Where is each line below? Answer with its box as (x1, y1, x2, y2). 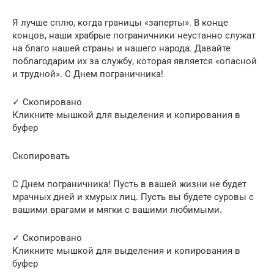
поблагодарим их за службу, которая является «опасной (12, 55, 257, 67)
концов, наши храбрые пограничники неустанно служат (12, 29, 256, 41)
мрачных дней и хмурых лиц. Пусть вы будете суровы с (12, 191, 254, 202)
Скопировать (12, 150, 70, 161)
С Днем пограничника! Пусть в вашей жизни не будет (12, 178, 246, 190)
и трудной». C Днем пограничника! (12, 68, 163, 80)
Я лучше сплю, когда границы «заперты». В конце (12, 17, 228, 28)
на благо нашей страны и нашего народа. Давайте (12, 42, 231, 54)
